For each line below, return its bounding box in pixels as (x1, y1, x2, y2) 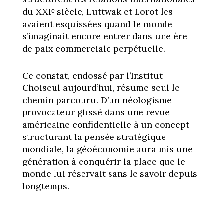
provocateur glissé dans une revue (22, 106, 170, 118)
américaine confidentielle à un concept (22, 118, 189, 130)
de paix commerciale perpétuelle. (22, 42, 165, 54)
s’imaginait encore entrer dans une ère (22, 30, 187, 42)
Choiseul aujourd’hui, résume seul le (22, 82, 180, 93)
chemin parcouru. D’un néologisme (22, 94, 172, 106)
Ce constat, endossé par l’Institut (22, 69, 163, 81)
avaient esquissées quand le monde (22, 18, 172, 29)
